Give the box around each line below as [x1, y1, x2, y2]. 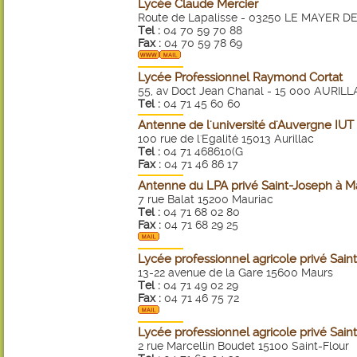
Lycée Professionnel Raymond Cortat [138, 70, 343, 84]
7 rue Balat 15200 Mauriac [138, 193, 273, 206]
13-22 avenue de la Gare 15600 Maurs [138, 266, 333, 279]
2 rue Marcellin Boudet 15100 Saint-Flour [138, 339, 349, 352]
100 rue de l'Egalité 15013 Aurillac [138, 132, 314, 145]
